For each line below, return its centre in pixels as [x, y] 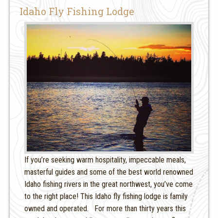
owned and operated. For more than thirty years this [105, 209]
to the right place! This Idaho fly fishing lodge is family [106, 197]
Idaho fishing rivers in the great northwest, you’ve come [109, 184]
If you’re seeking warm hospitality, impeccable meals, [105, 160]
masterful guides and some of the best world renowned [109, 172]
